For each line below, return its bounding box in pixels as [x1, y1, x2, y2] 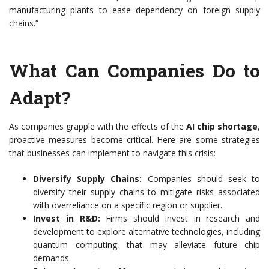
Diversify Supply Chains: [33, 173, 142, 185]
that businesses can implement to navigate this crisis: [9, 147, 216, 159]
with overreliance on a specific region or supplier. [33, 199, 222, 211]
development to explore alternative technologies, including [33, 226, 260, 238]
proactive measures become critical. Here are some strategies [9, 134, 260, 146]
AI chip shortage [186, 121, 258, 133]
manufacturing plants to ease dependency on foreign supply [9, 4, 260, 16]
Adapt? [9, 86, 71, 110]
